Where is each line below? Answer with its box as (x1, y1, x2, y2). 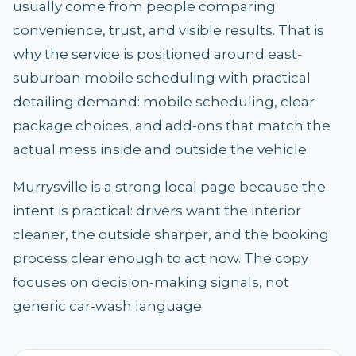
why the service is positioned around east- (13, 46, 302, 62)
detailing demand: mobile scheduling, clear (13, 94, 315, 110)
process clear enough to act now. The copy (13, 250, 308, 266)
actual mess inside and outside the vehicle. (13, 141, 309, 157)
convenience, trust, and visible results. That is (13, 22, 324, 38)
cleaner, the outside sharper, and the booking (13, 226, 329, 242)
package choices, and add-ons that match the (13, 118, 331, 133)
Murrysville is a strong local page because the (13, 179, 326, 195)
